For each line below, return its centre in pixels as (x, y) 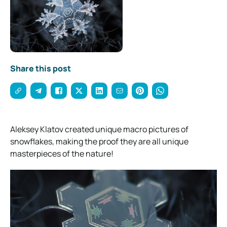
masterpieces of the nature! (62, 154)
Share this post (41, 68)
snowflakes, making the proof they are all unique (99, 141)
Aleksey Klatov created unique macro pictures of (99, 129)
